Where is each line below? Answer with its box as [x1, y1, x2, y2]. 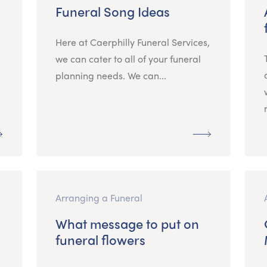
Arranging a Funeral [55, 190, 142, 204]
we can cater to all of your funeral [55, 51, 201, 66]
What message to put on [55, 213, 199, 233]
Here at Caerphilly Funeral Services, [55, 35, 210, 49]
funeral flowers [55, 229, 145, 249]
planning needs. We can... [55, 68, 166, 82]
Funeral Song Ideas [55, 1, 170, 21]
